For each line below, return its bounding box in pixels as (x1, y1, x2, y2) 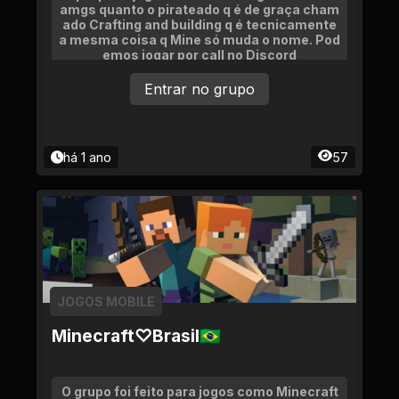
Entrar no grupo (144, 80, 255, 98)
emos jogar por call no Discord (102, 47, 297, 62)
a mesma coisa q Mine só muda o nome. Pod (59, 32, 340, 47)
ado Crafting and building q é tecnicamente (62, 17, 337, 32)
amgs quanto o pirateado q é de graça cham (60, 2, 339, 17)
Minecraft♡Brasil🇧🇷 (52, 325, 221, 346)
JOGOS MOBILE (57, 294, 155, 309)
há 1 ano (63, 150, 111, 165)
